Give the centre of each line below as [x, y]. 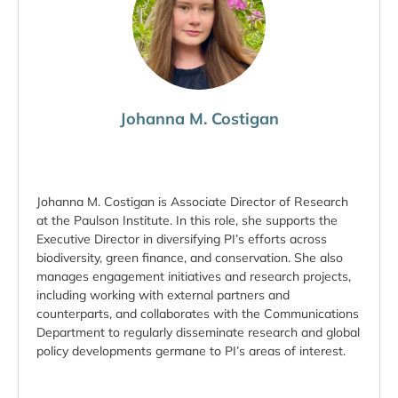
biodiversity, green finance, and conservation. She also [190, 258]
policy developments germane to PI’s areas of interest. [191, 351]
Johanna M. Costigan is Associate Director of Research [192, 202]
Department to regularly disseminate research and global [198, 333]
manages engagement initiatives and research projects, [194, 277]
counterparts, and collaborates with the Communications [198, 314]
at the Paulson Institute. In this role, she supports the [187, 221]
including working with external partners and [163, 295]
